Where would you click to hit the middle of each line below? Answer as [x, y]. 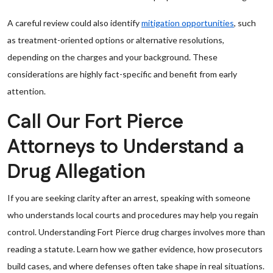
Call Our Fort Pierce [95, 122]
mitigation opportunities [188, 23]
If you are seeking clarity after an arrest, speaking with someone [129, 198]
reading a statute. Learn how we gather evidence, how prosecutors [135, 249]
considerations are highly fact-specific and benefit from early [122, 74]
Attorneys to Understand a [126, 147]
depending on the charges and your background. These [112, 57]
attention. [27, 91]
